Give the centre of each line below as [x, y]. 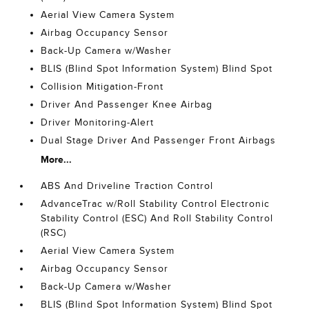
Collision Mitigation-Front [102, 87]
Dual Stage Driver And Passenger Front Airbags [159, 140]
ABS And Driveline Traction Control [127, 186]
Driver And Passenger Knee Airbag [127, 104]
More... [57, 159]
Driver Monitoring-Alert [98, 122]
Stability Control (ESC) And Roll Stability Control [157, 218]
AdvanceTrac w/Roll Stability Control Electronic [156, 204]
